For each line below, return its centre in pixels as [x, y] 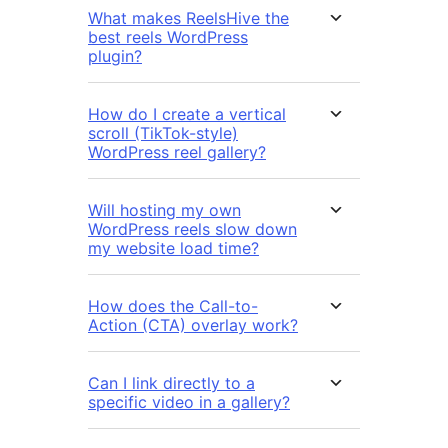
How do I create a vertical [187, 114]
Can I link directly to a [171, 383]
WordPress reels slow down [192, 229]
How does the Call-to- [173, 306]
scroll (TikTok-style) [163, 133]
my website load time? [173, 248]
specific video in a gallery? [189, 402]
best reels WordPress [168, 37]
